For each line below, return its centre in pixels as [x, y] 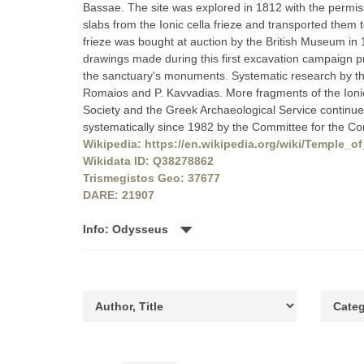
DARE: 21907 [119, 195]
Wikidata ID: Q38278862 [148, 161]
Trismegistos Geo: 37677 [152, 178]
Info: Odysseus [127, 229]
